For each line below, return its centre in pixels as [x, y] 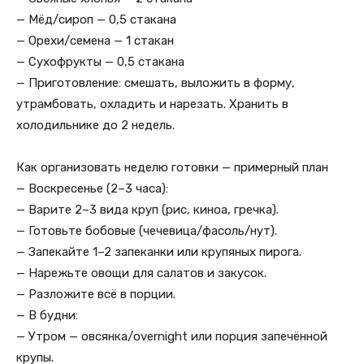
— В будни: [47, 315]
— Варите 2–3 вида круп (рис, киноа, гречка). [147, 210]
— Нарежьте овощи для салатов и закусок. [141, 273]
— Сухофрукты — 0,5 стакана [100, 62]
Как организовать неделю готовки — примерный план [172, 167]
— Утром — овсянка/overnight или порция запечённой [172, 336]
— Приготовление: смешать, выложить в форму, [156, 83]
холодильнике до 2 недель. [95, 125]
